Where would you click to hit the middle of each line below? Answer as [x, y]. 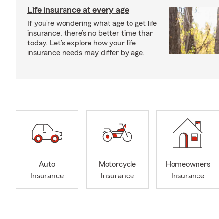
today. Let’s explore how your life [82, 43]
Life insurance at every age [78, 10]
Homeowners [188, 164]
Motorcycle [117, 164]
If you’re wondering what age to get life [92, 23]
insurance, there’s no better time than [91, 33]
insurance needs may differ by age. [86, 53]
